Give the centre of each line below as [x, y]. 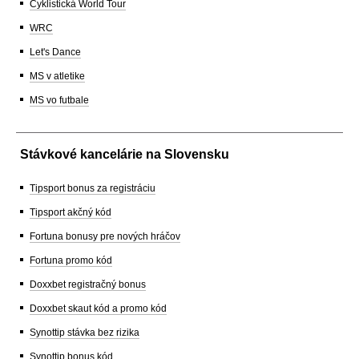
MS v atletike [57, 77]
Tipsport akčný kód [71, 213]
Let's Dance [55, 52]
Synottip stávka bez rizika [85, 333]
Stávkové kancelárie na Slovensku [125, 155]
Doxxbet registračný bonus [88, 285]
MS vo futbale [59, 101]
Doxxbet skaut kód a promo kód [98, 309]
